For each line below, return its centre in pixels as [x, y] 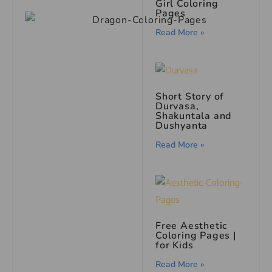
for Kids [175, 245]
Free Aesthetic [192, 226]
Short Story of [190, 96]
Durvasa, [177, 106]
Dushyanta [182, 125]
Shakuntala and [194, 116]
